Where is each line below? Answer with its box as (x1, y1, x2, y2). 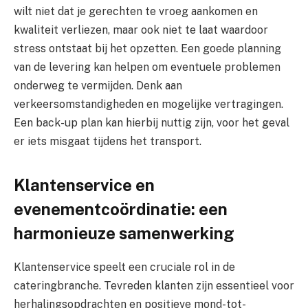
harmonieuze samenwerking (14, 223, 234, 243)
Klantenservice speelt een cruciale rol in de (14, 260, 235, 274)
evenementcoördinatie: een (14, 199, 228, 219)
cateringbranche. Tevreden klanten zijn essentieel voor (14, 278, 294, 292)
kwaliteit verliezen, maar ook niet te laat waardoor (14, 23, 268, 37)
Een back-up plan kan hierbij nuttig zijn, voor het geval (14, 116, 289, 130)
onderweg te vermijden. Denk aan (14, 79, 182, 93)
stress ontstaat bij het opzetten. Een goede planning (14, 42, 281, 56)
